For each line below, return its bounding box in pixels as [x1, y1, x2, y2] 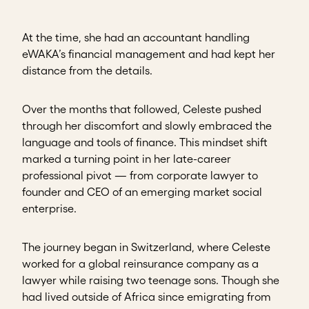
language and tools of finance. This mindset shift [22, 136, 268, 149]
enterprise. [22, 202, 77, 215]
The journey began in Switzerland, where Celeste [22, 241, 270, 254]
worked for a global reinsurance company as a [22, 257, 259, 270]
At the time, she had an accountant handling [22, 31, 250, 44]
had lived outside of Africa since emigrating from [22, 290, 271, 303]
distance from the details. [22, 64, 152, 77]
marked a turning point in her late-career [22, 152, 231, 166]
